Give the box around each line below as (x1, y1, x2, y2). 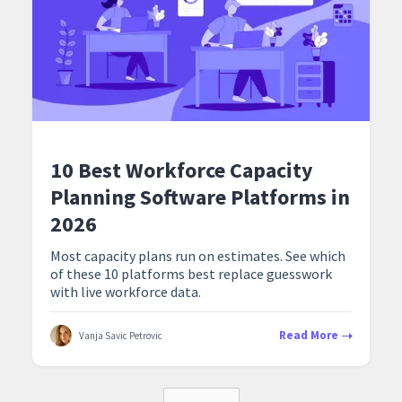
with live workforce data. (50, 283, 201, 301)
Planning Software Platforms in (50, 183, 350, 212)
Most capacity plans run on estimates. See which (50, 247, 345, 266)
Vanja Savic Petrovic (79, 329, 162, 343)
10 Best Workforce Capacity (50, 156, 313, 185)
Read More (279, 328, 338, 344)
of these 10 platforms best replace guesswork (50, 265, 332, 284)
